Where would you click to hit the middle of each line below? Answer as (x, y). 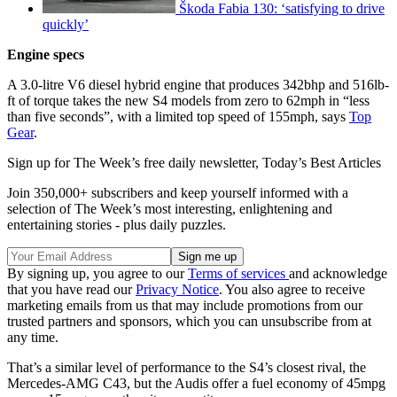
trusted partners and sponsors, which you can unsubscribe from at (189, 321)
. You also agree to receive (292, 289)
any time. (33, 337)
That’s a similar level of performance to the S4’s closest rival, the (187, 367)
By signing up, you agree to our (97, 273)
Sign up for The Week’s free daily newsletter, (135, 162)
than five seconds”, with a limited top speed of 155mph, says (178, 116)
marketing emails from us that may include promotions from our (185, 305)
